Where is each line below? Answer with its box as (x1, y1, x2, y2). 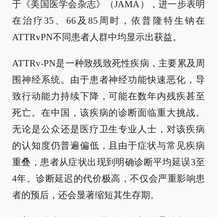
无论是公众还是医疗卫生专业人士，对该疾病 (12, 124, 205, 134)
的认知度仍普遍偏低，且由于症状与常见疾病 (12, 140, 205, 151)
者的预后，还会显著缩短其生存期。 (12, 190, 159, 200)
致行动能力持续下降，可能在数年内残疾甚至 (12, 91, 205, 101)
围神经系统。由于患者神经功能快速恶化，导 (12, 75, 205, 85)
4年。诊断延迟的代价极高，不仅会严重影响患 (12, 173, 205, 184)
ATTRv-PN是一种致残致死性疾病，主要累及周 (12, 58, 205, 68)
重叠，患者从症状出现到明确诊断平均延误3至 (12, 157, 205, 167)
